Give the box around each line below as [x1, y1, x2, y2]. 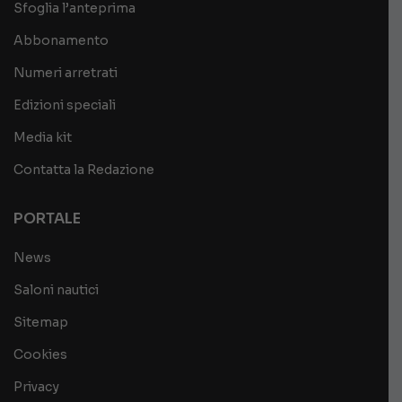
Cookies [13, 345, 67, 363]
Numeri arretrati [13, 64, 118, 81]
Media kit [13, 128, 72, 145]
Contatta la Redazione [13, 161, 154, 178]
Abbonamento [13, 31, 109, 48]
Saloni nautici [13, 281, 99, 298]
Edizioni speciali [13, 96, 116, 113]
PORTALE [13, 208, 81, 228]
